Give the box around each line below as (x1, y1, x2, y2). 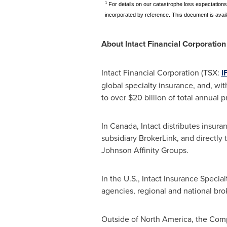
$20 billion (128, 92, 166, 103)
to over (101, 92, 128, 103)
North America (140, 213, 192, 224)
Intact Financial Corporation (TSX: (101, 67, 221, 78)
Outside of (101, 213, 140, 224)
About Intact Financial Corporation (101, 38, 226, 50)
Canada (109, 120, 137, 131)
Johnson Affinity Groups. (101, 144, 188, 156)
